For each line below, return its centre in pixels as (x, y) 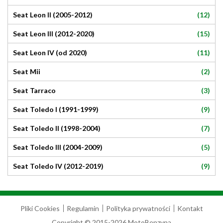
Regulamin (83, 208)
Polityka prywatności (138, 208)
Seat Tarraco (34, 90)
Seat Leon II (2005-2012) (53, 15)
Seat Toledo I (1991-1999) (56, 109)
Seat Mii (27, 71)
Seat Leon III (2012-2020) (54, 34)
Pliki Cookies (40, 208)
